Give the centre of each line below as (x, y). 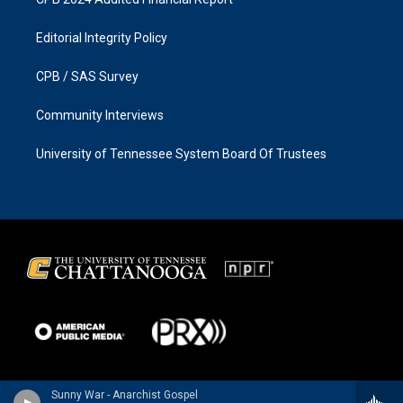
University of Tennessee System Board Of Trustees (181, 153)
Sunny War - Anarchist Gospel (125, 395)
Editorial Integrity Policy (102, 37)
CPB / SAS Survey (87, 76)
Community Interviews (100, 115)
